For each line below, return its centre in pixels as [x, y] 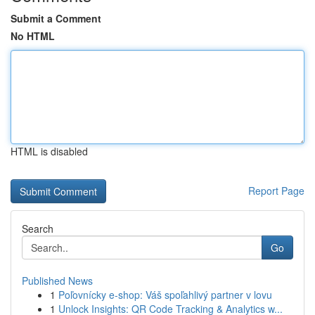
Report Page [276, 191]
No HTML [33, 36]
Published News [57, 281]
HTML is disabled [49, 151]
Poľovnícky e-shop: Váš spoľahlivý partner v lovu [165, 295]
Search [38, 229]
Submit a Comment [56, 18]
